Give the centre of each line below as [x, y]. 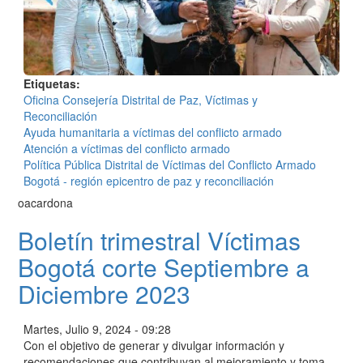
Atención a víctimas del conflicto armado [127, 148]
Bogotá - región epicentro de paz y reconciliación [149, 180]
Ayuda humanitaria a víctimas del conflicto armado [153, 132]
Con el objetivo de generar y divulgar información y [154, 345]
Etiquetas [50, 83]
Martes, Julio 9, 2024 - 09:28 [97, 329]
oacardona [45, 202]
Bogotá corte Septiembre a [164, 267]
